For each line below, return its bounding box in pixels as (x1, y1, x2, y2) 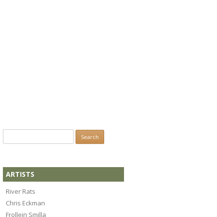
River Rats (6, 186, 36, 196)
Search (2, 130, 23, 139)
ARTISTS (6, 170, 35, 179)
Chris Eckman (6, 198, 46, 207)
